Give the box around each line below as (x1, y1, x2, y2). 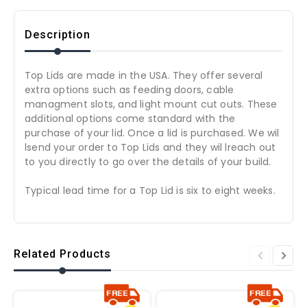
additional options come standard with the (25, 112, 236, 126)
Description (25, 28, 90, 42)
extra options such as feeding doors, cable (25, 83, 234, 97)
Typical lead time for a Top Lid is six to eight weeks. (25, 184, 275, 198)
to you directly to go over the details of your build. (25, 155, 271, 169)
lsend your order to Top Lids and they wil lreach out (25, 140, 276, 155)
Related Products (14, 247, 111, 261)
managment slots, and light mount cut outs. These (25, 97, 278, 112)
